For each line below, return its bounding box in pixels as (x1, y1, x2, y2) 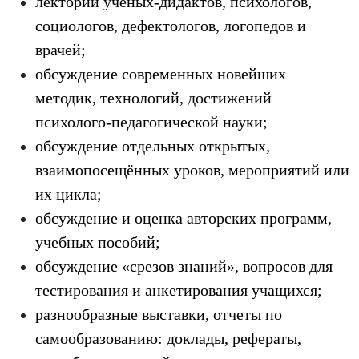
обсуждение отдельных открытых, (35, 137, 270, 155)
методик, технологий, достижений (35, 89, 272, 107)
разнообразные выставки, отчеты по (35, 305, 282, 323)
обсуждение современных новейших (35, 65, 286, 83)
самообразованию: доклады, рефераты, (35, 329, 301, 347)
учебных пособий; (35, 233, 160, 251)
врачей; (35, 41, 86, 58)
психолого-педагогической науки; (35, 113, 268, 131)
